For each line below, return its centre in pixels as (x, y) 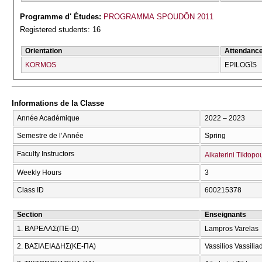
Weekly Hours (39, 173)
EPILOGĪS (241, 65)
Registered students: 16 (61, 30)
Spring (215, 136)
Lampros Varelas (232, 229)
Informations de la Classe (58, 103)
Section (30, 215)
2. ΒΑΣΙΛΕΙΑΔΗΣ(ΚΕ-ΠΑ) (56, 247)
